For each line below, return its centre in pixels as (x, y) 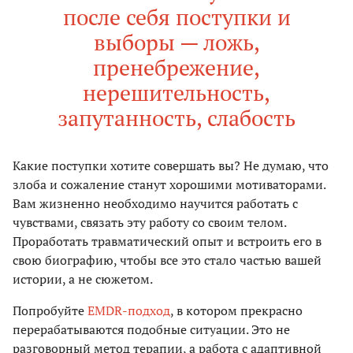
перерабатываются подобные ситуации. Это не (151, 330)
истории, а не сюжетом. (83, 279)
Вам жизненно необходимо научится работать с (155, 204)
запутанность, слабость (176, 118)
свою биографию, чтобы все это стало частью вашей (167, 260)
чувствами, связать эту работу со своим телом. (149, 223)
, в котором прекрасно (236, 311)
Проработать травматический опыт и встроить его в (167, 242)
